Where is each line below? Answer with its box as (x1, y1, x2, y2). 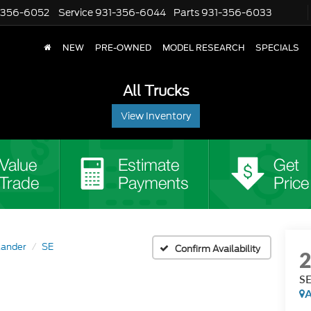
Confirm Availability (175, 242, 260, 255)
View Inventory (120, 109, 191, 123)
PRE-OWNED (95, 43, 151, 53)
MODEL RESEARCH (162, 43, 244, 53)
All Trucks (122, 81, 189, 101)
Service (58, 6, 93, 20)
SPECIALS (255, 43, 299, 53)
